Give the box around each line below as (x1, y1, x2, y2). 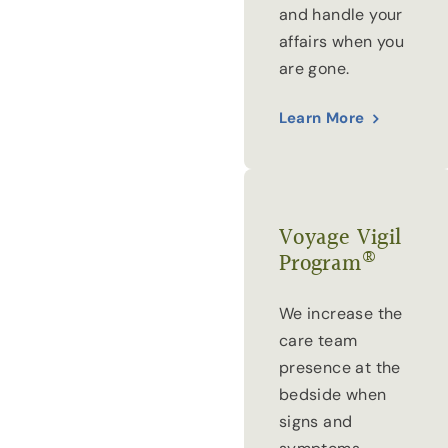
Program (278, 247, 362, 283)
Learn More (278, 107, 365, 128)
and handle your (278, 4, 403, 26)
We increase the (278, 303, 403, 325)
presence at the (278, 357, 401, 379)
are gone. (278, 58, 350, 80)
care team (278, 330, 358, 352)
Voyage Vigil (278, 221, 402, 257)
